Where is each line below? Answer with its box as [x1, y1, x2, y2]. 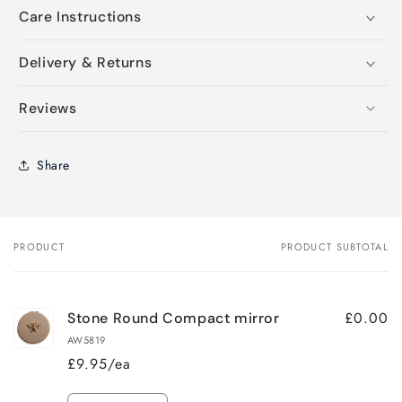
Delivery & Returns [19, 53, 153, 73]
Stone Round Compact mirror [67, 309, 280, 328]
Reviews [19, 99, 77, 118]
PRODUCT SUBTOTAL [281, 240, 389, 255]
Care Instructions [19, 7, 142, 27]
